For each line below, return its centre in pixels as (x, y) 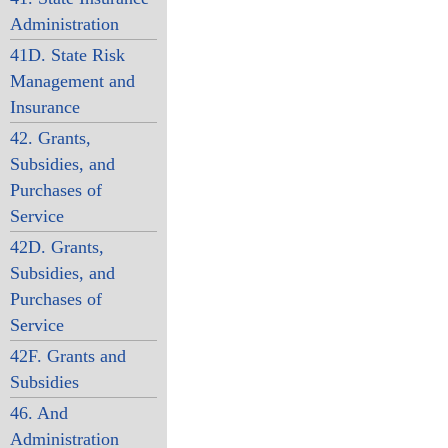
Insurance (44, 107)
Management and (72, 81)
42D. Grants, (56, 247)
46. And (38, 413)
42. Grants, (50, 138)
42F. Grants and (67, 356)
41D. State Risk (67, 55)
